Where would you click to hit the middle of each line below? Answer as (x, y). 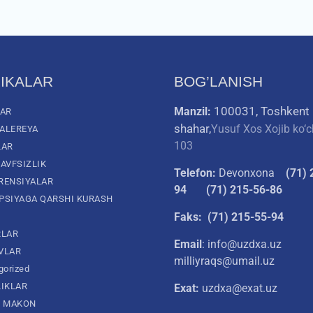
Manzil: (194, 112)
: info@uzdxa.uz (243, 245)
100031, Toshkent (262, 111)
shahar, (192, 129)
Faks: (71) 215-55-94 (229, 217)
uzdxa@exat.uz (240, 289)
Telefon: (195, 173)
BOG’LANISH (218, 82)
